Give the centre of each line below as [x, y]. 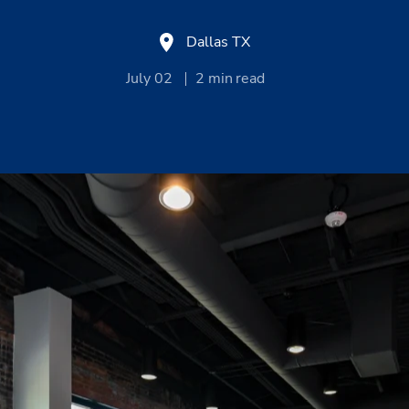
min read [236, 79]
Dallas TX [218, 42]
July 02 [151, 79]
